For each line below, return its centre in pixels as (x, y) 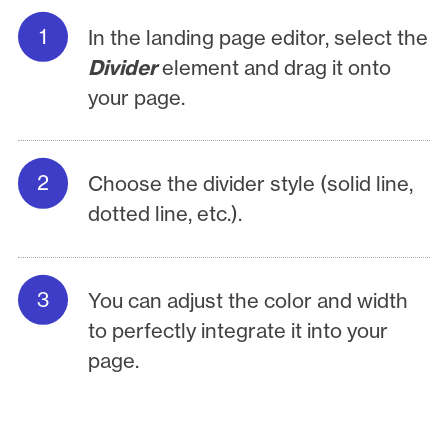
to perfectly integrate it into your (238, 330)
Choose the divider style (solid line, (251, 184)
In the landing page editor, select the (258, 37)
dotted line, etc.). (165, 214)
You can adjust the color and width (248, 300)
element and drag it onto (277, 67)
